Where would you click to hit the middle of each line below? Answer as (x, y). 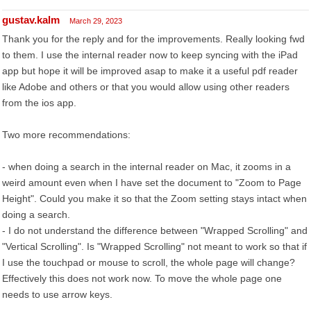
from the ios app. (39, 103)
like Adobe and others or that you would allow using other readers (146, 87)
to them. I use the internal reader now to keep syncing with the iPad (150, 55)
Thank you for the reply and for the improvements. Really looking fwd (153, 39)
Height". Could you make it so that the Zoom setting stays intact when (154, 199)
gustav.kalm (31, 20)
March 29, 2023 (96, 21)
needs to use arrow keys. (57, 294)
